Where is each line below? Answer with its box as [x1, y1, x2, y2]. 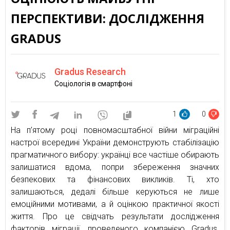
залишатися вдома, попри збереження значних [11, 162, 219, 172]
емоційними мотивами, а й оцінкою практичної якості [11, 199, 219, 209]
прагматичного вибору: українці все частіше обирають [11, 150, 219, 160]
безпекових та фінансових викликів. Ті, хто [11, 175, 219, 184]
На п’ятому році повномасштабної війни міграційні [11, 125, 219, 135]
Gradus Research [54, 66, 126, 77]
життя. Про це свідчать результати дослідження [11, 212, 219, 221]
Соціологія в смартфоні [54, 79, 132, 88]
